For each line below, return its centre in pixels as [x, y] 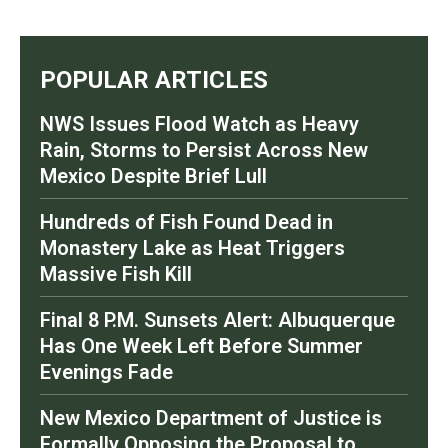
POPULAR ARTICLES [154, 80]
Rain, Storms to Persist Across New [204, 150]
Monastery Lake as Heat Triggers [192, 248]
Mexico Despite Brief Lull [153, 176]
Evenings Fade [106, 372]
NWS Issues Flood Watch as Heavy [199, 124]
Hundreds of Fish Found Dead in [186, 222]
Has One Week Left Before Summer [201, 346]
